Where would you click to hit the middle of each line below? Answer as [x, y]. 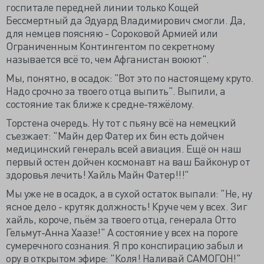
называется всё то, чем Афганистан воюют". [108, 59]
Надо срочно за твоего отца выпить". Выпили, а [116, 90]
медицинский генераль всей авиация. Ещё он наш [124, 148]
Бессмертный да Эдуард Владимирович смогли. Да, [126, 20]
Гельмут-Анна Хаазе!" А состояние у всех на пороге [122, 232]
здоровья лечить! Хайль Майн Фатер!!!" [98, 174]
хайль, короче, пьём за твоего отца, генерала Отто [121, 219]
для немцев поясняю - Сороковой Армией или [112, 33]
